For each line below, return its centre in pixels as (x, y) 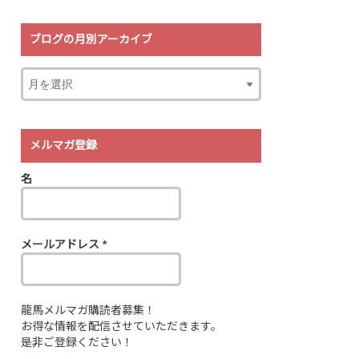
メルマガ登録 (64, 145)
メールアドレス (62, 245)
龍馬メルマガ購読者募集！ (88, 311)
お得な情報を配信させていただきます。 (121, 327)
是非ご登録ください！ (77, 343)
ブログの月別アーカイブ (91, 40)
